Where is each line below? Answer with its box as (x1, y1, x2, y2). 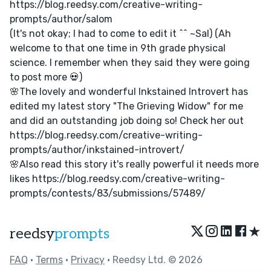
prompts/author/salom (10, 13, 113, 25)
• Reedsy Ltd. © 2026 (105, 253, 203, 266)
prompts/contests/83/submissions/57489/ (10, 187, 206, 199)
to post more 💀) (10, 71, 82, 83)
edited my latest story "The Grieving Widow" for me (10, 100, 243, 112)
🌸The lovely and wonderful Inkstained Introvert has (10, 85, 248, 97)
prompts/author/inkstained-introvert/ (10, 143, 184, 155)
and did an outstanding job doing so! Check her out (10, 114, 244, 126)
